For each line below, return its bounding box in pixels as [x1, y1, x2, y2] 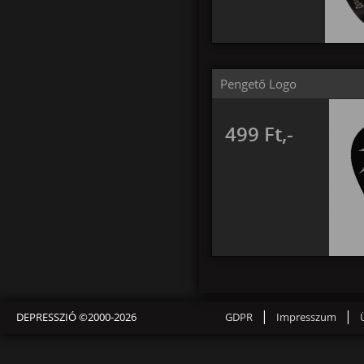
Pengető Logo [220, 75, 297, 92]
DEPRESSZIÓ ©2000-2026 [16, 310, 136, 324]
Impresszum [276, 310, 336, 324]
